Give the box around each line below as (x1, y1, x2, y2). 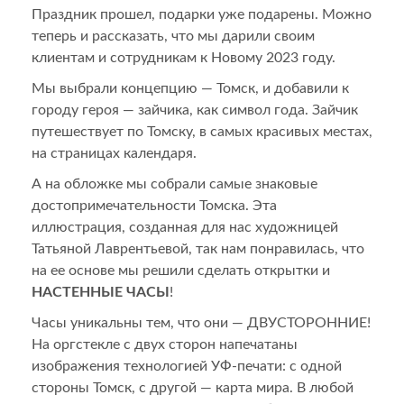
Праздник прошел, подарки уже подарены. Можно (32, 6, 372, 22)
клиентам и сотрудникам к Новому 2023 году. (32, 50, 335, 65)
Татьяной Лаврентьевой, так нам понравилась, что (32, 241, 364, 256)
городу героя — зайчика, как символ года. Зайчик (32, 102, 358, 117)
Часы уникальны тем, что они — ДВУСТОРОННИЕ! (32, 315, 371, 330)
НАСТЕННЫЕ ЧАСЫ (32, 284, 170, 299)
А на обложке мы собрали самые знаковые (32, 176, 317, 191)
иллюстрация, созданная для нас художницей (32, 219, 338, 234)
